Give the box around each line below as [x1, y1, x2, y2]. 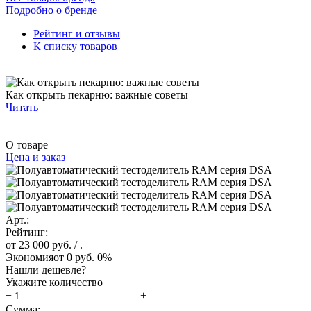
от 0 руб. [53, 251, 94, 263]
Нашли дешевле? [6, 263, 86, 276]
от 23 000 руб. [6, 238, 72, 251]
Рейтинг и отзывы [33, 27, 120, 40]
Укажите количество [6, 276, 103, 288]
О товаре [6, 138, 48, 151]
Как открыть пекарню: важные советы [6, 88, 188, 101]
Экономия [6, 251, 53, 263]
